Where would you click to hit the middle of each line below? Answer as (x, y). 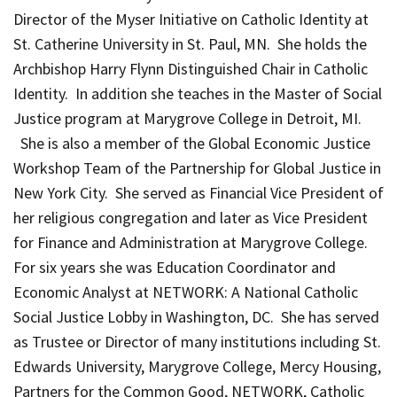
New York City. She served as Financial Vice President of (198, 192)
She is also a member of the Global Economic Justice (194, 143)
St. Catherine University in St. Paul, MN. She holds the (190, 43)
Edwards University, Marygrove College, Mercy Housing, (197, 366)
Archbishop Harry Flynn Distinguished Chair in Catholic (191, 68)
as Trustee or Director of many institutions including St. (197, 341)
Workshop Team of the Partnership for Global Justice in (197, 167)
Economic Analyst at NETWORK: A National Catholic (186, 292)
